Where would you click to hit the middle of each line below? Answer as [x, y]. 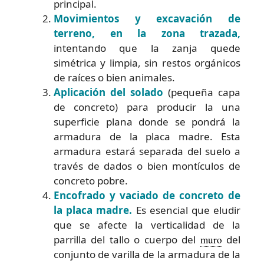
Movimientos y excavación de [147, 19]
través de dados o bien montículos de [147, 166]
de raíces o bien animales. [114, 78]
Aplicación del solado [108, 93]
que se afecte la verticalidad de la [147, 225]
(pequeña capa [202, 93]
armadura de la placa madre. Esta [147, 137]
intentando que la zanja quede [147, 48]
